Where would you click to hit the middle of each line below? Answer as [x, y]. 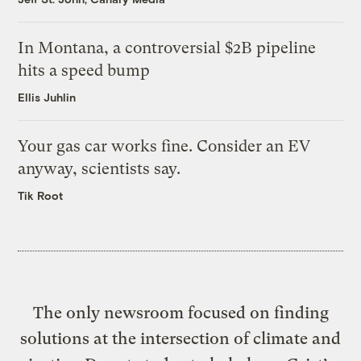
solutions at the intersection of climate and [180, 339]
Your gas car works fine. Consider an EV [164, 147]
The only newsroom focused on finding [180, 313]
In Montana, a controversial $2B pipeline [167, 48]
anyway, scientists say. [100, 169]
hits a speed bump [84, 71]
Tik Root [41, 196]
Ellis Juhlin [47, 98]
